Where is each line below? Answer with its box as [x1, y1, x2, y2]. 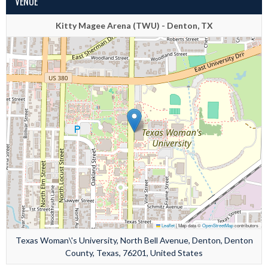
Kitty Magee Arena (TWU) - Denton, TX [55, 20, 213, 31]
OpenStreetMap [202, 222, 233, 229]
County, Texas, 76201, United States [65, 248, 203, 258]
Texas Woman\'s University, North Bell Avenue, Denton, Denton [15, 235, 253, 246]
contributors [233, 222, 258, 229]
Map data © [177, 222, 202, 229]
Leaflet [160, 222, 175, 229]
